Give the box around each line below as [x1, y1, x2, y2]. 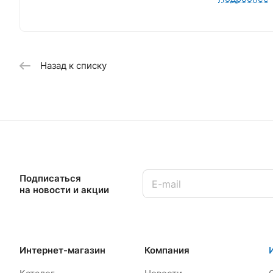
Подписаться [19, 172, 81, 184]
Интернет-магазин [19, 244, 105, 257]
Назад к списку [40, 60, 107, 72]
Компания [144, 244, 190, 257]
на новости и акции [19, 183, 109, 196]
